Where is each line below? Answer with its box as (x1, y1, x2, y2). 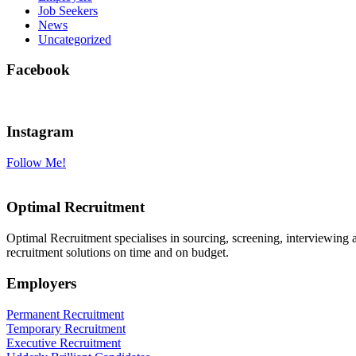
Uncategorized (38, 32, 111, 46)
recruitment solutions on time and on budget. (6, 246, 229, 260)
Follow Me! (6, 155, 66, 169)
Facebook (6, 61, 70, 79)
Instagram (6, 122, 74, 140)
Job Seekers (38, 3, 98, 17)
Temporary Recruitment (6, 321, 126, 335)
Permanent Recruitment (6, 307, 124, 321)
